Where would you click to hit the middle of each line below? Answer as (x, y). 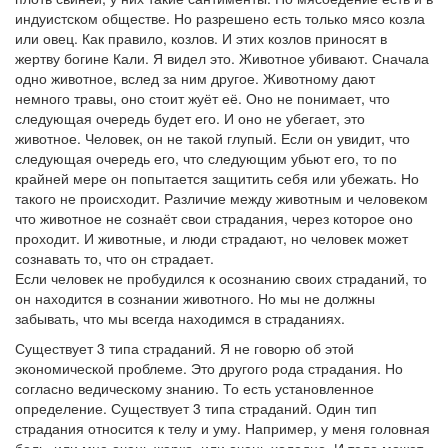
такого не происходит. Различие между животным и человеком (221, 198)
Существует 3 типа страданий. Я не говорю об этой (184, 348)
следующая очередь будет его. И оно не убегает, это (190, 118)
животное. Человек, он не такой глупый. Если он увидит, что (212, 138)
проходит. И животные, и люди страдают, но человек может (211, 238)
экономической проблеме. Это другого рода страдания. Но (209, 368)
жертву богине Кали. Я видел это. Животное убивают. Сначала (222, 58)
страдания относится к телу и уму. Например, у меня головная (222, 428)
